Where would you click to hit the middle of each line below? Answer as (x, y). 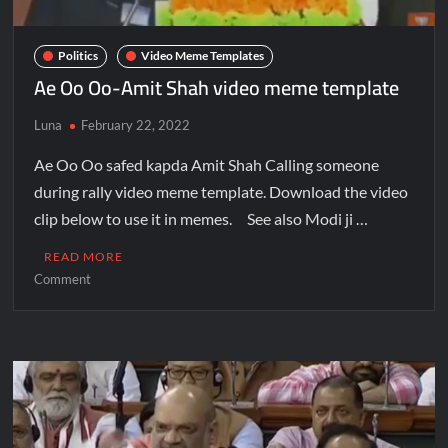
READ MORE (84, 256)
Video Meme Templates (203, 56)
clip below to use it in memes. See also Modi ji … (201, 218)
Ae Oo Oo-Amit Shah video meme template (217, 87)
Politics (78, 56)
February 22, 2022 (136, 124)
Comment (63, 278)
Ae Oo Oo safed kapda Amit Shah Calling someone (207, 164)
